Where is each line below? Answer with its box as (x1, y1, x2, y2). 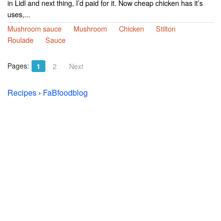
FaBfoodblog (43, 87, 88, 99)
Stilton (156, 23, 176, 34)
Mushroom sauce (7, 23, 62, 34)
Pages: (7, 61, 29, 71)
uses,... (7, 9, 30, 20)
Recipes (7, 87, 37, 99)
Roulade (7, 35, 34, 45)
